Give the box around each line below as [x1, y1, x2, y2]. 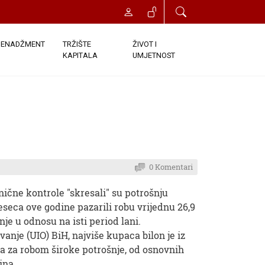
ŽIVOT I [132, 40, 157, 49]
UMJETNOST [132, 51, 175, 60]
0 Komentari [149, 161, 193, 172]
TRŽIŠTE [63, 40, 92, 49]
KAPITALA [63, 51, 98, 60]
